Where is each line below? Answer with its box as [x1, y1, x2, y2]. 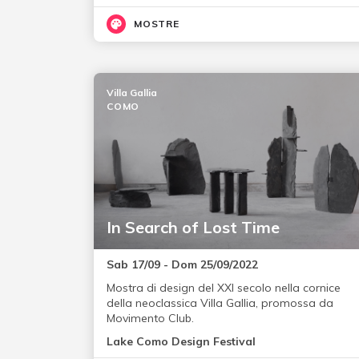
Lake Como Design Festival [107, 334, 256, 349]
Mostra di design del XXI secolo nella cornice [107, 280, 341, 296]
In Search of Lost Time [107, 217, 280, 238]
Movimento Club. [107, 311, 194, 326]
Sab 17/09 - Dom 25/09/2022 [107, 257, 258, 272]
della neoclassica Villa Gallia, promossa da [107, 296, 333, 311]
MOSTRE [134, 18, 179, 30]
